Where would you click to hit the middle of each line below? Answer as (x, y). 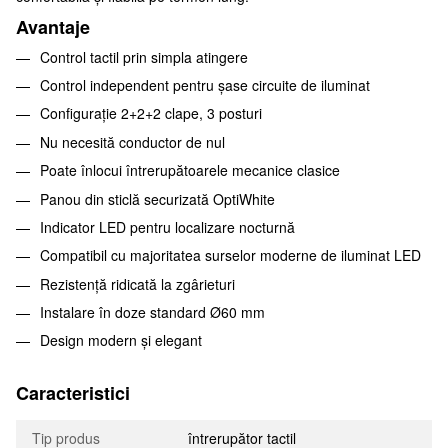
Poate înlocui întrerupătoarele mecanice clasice (190, 170)
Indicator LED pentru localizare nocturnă (167, 226)
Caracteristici (73, 393)
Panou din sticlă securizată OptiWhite (157, 198)
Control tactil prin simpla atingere (144, 56)
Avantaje (53, 27)
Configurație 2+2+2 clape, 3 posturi (151, 113)
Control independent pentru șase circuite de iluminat (205, 84)
